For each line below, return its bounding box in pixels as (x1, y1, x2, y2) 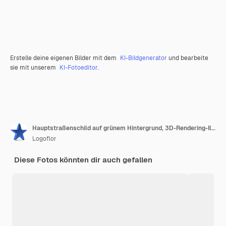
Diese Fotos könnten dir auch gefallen (14, 155, 152, 165)
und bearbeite (167, 54, 208, 63)
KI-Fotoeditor (60, 64, 97, 72)
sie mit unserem (10, 64, 58, 72)
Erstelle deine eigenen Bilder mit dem (10, 54, 118, 63)
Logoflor (32, 135, 56, 143)
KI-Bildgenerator (120, 54, 167, 63)
